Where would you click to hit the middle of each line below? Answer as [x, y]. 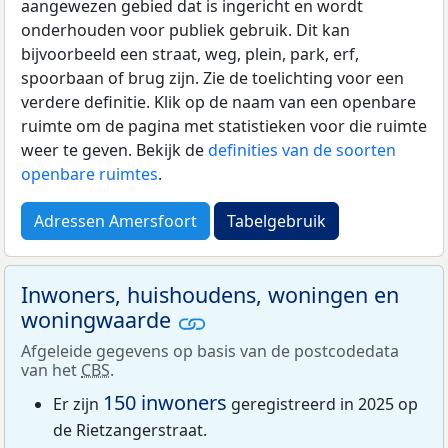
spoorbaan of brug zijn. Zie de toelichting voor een [212, 78]
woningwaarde [99, 320]
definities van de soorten [302, 150]
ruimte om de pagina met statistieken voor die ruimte [224, 126]
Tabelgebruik [276, 221]
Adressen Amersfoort [115, 221]
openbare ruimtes [89, 174]
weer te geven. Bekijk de [114, 150]
